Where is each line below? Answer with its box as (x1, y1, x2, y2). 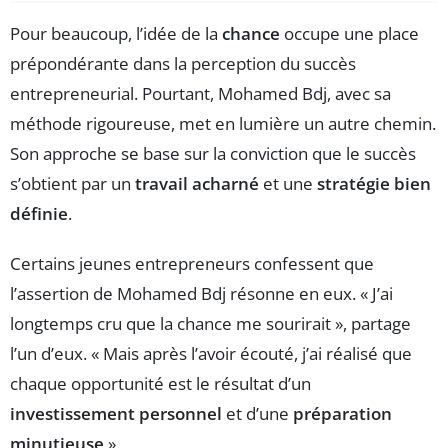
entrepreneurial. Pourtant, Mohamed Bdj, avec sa (10, 81, 391, 105)
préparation (293, 401, 392, 425)
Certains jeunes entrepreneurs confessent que (10, 251, 374, 275)
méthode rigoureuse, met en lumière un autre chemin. (10, 111, 436, 135)
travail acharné (135, 171, 259, 195)
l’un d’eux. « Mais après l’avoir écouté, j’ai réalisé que (10, 341, 412, 365)
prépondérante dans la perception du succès (10, 51, 356, 75)
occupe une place (280, 21, 419, 45)
